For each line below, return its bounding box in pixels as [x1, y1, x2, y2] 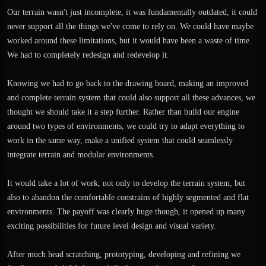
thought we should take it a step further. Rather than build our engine [7, 107, 239, 116]
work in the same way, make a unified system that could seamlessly [7, 136, 233, 145]
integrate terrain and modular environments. [7, 150, 155, 159]
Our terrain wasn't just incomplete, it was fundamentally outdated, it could [7, 8, 257, 17]
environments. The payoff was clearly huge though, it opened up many [7, 207, 245, 216]
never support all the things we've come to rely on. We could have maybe [7, 22, 254, 31]
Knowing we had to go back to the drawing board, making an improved [7, 79, 248, 88]
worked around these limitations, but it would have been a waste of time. [7, 36, 252, 45]
